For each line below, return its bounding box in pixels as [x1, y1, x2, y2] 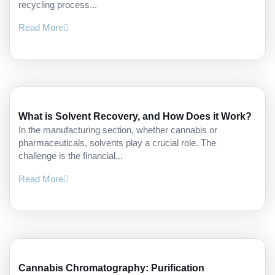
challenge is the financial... [18, 151, 123, 161]
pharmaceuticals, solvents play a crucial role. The [18, 138, 217, 149]
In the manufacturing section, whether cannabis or [18, 125, 218, 136]
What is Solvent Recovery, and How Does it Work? [18, 110, 252, 122]
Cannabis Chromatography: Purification [18, 261, 205, 273]
